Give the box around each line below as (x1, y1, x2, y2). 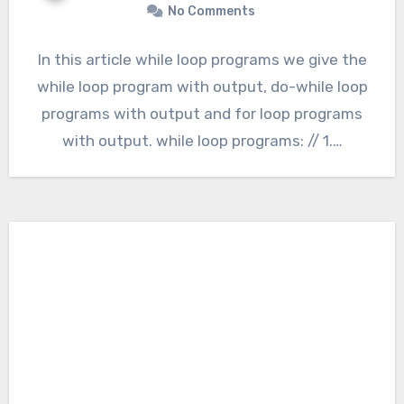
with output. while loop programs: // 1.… (61, 132, 343, 151)
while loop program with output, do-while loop (36, 78, 368, 96)
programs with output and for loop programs (41, 105, 363, 124)
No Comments (167, 4, 255, 20)
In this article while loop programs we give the (37, 50, 367, 69)
